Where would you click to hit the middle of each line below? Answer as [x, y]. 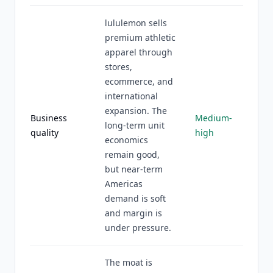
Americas [124, 184]
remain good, [132, 154]
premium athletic [140, 37]
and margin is [133, 213]
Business [49, 118]
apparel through [139, 52]
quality [44, 133]
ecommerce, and [139, 81]
